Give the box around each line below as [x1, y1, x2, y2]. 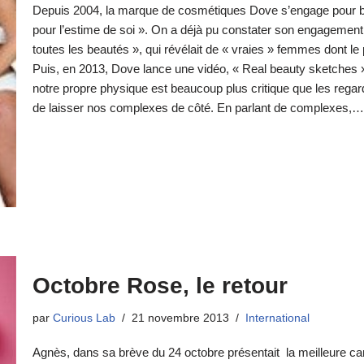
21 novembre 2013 [131, 311, 229, 324]
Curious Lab [52, 311, 115, 324]
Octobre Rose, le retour [32, 272, 288, 298]
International [245, 311, 310, 324]
